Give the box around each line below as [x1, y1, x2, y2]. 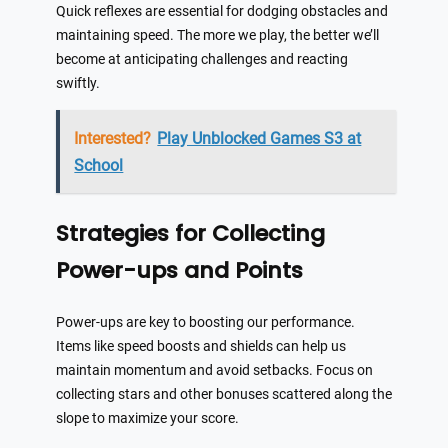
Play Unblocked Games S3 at [157, 128, 362, 148]
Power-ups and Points [56, 255, 303, 287]
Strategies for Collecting [56, 218, 325, 250]
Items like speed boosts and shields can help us [56, 338, 346, 356]
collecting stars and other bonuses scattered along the [56, 386, 392, 404]
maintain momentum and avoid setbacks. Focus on [56, 362, 373, 380]
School [74, 155, 124, 175]
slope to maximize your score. [56, 410, 239, 428]
